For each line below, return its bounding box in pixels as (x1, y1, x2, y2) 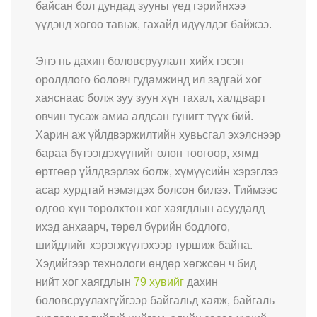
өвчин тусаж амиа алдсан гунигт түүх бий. (35, 110, 253, 122)
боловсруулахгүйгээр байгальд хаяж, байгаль (35, 294, 275, 306)
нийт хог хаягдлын (35, 275, 134, 288)
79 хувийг (134, 275, 184, 288)
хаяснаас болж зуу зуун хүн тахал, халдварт (35, 91, 266, 104)
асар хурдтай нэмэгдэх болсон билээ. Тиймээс (35, 183, 277, 196)
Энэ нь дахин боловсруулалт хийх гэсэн (35, 54, 244, 67)
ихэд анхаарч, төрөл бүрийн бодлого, (35, 220, 230, 233)
